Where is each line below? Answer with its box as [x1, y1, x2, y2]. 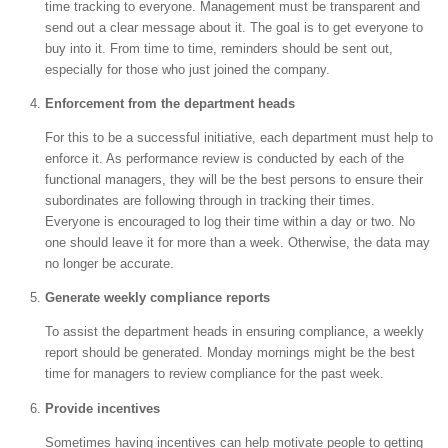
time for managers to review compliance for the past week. [45, 366, 384, 382]
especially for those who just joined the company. [45, 61, 330, 77]
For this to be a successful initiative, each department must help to [45, 130, 433, 146]
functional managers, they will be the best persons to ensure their [45, 172, 423, 188]
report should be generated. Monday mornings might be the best [45, 345, 415, 361]
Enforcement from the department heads [45, 95, 295, 111]
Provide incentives [45, 400, 160, 416]
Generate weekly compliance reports [45, 290, 270, 306]
